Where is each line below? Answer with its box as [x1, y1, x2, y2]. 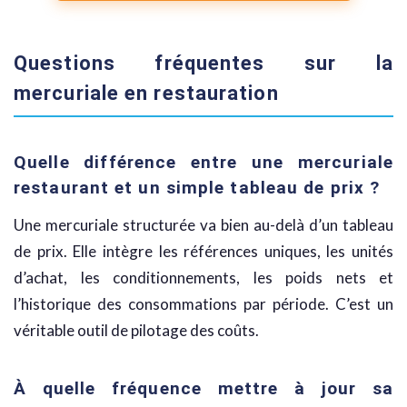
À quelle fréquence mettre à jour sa [14, 378, 393, 400]
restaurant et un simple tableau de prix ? [14, 177, 381, 199]
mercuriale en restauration [14, 82, 279, 105]
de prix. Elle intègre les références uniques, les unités [14, 242, 393, 262]
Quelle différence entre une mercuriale [14, 152, 393, 174]
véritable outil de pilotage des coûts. [14, 321, 259, 341]
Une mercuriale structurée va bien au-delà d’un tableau [14, 215, 393, 235]
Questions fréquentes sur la [14, 52, 393, 75]
